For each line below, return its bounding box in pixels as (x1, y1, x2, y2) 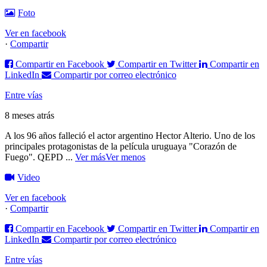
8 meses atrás (5, 110, 54, 121)
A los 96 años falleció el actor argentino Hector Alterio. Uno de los (5, 131, 255, 141)
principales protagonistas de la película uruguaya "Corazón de (5, 141, 237, 152)
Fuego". (5, 152, 38, 163)
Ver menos (105, 152, 145, 163)
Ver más (75, 152, 105, 163)
